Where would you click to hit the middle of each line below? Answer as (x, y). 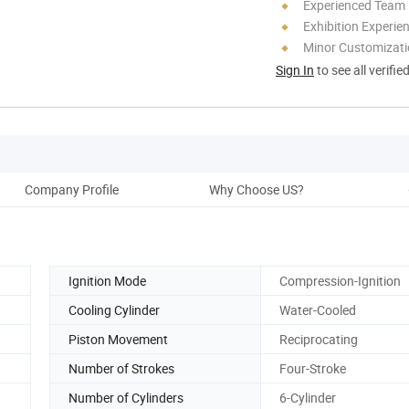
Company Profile (71, 189)
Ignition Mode (107, 280)
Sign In (295, 69)
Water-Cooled (318, 309)
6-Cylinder (308, 397)
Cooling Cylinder (114, 309)
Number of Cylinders (126, 397)
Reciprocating (319, 339)
